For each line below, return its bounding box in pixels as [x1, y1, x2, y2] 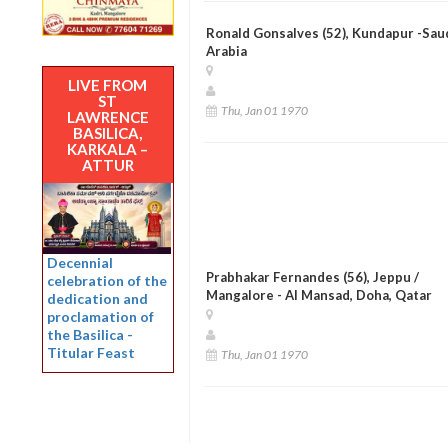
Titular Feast [47, 344, 135, 362]
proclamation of [47, 308, 154, 326]
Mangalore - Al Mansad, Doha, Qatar [205, 286, 432, 303]
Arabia [205, 42, 247, 59]
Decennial [47, 254, 113, 272]
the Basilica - [47, 326, 133, 344]
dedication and [47, 290, 148, 308]
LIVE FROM [68, 75, 148, 94]
